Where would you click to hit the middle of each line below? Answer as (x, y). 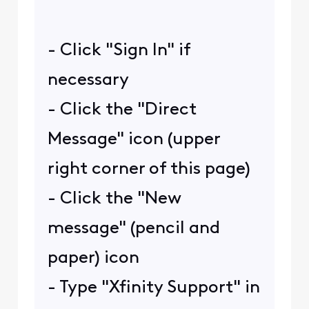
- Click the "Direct (122, 110)
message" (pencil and (133, 228)
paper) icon (93, 258)
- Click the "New (114, 199)
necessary (88, 80)
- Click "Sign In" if (119, 50)
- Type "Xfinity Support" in (153, 288)
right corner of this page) (149, 169)
